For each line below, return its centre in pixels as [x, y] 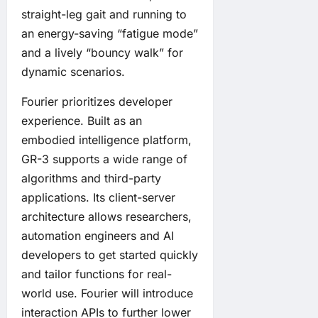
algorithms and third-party [91, 179]
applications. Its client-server [98, 198]
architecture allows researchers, [106, 217]
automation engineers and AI [98, 236]
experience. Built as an [82, 121]
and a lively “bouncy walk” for [102, 53]
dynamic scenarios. [73, 72]
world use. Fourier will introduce [107, 294]
